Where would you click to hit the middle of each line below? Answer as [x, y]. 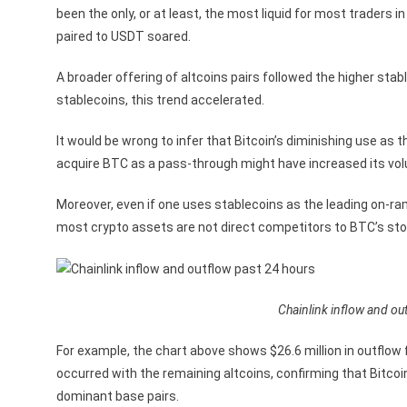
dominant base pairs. [118, 396]
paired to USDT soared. [124, 36]
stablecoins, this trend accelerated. [160, 99]
